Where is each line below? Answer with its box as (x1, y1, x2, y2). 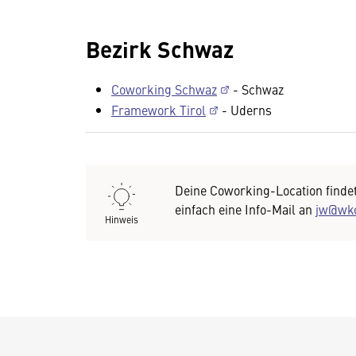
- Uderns (219, 101, 272, 118)
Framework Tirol (111, 101, 206, 118)
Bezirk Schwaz (86, 33, 234, 64)
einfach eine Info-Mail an (175, 200, 315, 218)
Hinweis (105, 213, 138, 226)
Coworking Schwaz (111, 80, 217, 98)
